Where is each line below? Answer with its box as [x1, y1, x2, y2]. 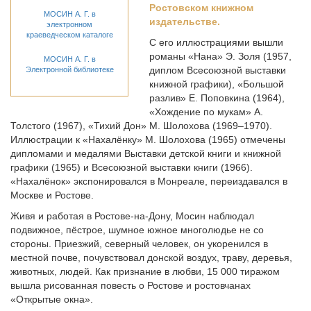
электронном [47, 20, 92, 28]
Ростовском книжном [149, 2, 253, 13]
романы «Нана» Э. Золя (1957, [149, 51, 292, 62]
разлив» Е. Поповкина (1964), [149, 92, 285, 103]
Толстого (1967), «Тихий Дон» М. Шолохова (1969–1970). [10, 120, 272, 131]
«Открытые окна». [10, 294, 93, 305]
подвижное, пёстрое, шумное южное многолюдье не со [10, 224, 264, 235]
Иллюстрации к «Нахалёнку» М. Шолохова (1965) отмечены [10, 134, 285, 145]
